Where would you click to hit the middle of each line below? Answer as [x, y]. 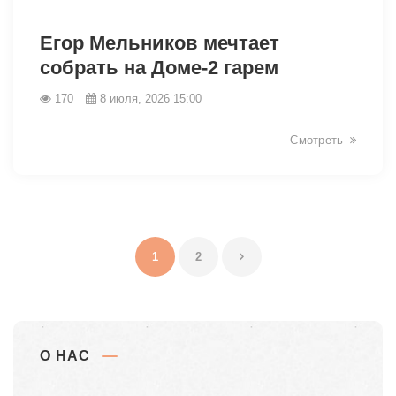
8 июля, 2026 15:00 [151, 98]
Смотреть [317, 140]
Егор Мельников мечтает [160, 42]
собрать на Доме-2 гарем [159, 67]
